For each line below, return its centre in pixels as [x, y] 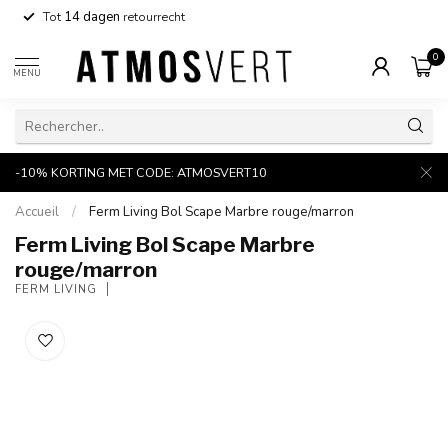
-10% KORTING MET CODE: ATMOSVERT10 [141, 172]
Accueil [37, 212]
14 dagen [92, 17]
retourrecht [152, 17]
